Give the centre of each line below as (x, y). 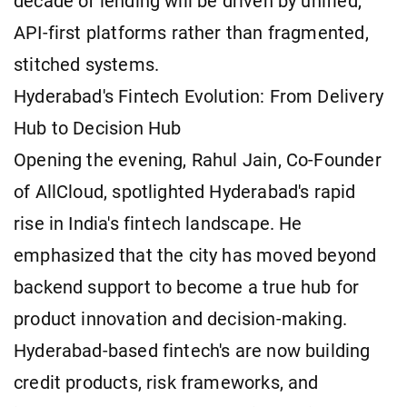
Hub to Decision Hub (98, 128)
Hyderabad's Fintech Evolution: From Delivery (199, 96)
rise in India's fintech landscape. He (158, 223)
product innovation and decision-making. (181, 319)
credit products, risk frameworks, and (166, 382)
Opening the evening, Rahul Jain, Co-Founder (198, 160)
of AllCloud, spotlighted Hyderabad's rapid (185, 192)
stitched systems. (87, 65)
